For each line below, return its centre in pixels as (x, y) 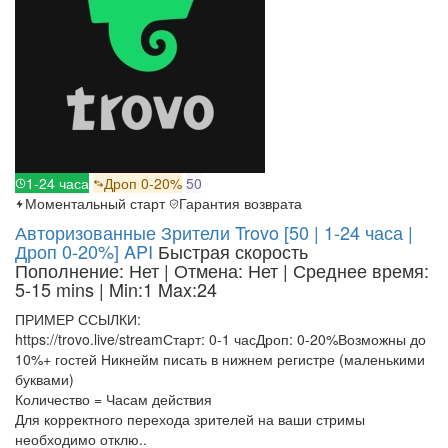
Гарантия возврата (240, 203)
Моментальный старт (95, 203)
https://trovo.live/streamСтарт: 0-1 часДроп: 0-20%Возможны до (220, 339)
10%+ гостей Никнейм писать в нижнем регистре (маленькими (220, 359)
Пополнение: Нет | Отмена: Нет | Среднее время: (222, 270)
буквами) (44, 379)
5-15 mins (57, 289)
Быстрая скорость (233, 251)
